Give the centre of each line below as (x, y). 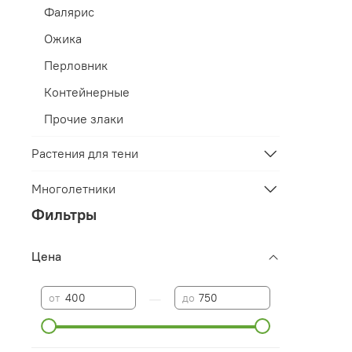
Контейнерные (87, 92)
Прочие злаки (84, 118)
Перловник (76, 65)
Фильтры (64, 214)
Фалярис (69, 11)
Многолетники (73, 188)
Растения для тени (85, 154)
